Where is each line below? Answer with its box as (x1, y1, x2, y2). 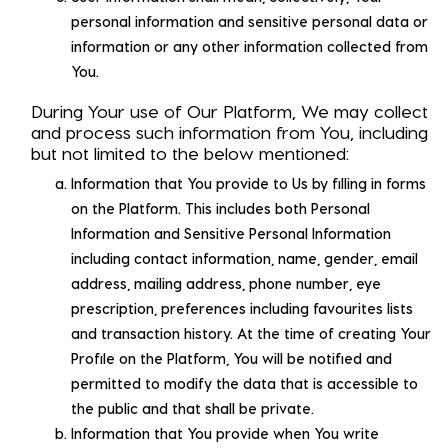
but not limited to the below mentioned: (31, 141, 349, 163)
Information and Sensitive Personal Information (71, 224, 391, 242)
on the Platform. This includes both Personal (71, 199, 370, 217)
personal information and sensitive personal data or (71, 12, 428, 30)
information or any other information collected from (71, 37, 428, 55)
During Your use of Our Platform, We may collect (31, 99, 428, 121)
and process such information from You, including (31, 120, 428, 142)
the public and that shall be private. (71, 399, 314, 417)
